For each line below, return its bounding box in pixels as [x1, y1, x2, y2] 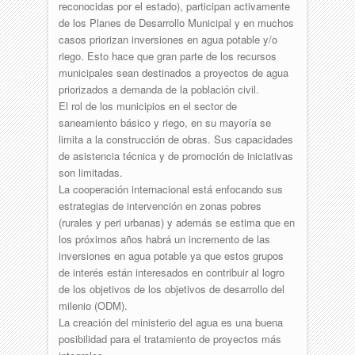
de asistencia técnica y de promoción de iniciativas [58, 147, 293, 163]
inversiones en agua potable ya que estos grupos [58, 247, 284, 263]
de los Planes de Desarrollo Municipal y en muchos [58, 14, 294, 30]
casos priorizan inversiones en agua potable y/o [58, 31, 277, 47]
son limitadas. [58, 164, 123, 180]
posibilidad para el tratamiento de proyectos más [58, 330, 281, 346]
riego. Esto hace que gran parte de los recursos [58, 48, 277, 63]
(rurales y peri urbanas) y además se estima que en [58, 214, 295, 230]
